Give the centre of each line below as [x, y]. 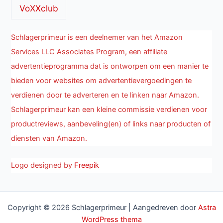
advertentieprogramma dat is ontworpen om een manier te [110, 66]
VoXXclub [39, 8]
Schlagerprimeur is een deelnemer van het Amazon [97, 37]
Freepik [87, 166]
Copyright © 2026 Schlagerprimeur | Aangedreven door [103, 207]
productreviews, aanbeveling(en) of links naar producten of [111, 124]
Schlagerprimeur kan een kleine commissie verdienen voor [109, 109]
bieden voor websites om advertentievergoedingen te [102, 80]
